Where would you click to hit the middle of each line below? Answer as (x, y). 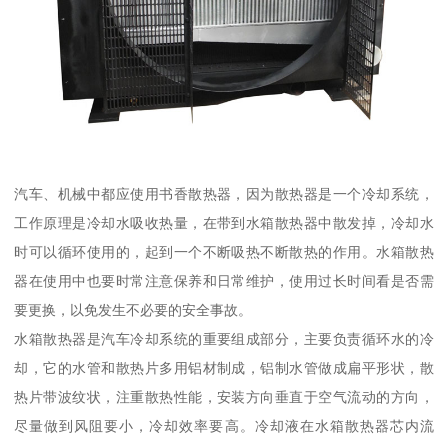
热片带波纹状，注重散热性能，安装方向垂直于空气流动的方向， (224, 397)
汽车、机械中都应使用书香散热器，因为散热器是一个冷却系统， (224, 194)
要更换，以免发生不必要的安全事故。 (133, 310)
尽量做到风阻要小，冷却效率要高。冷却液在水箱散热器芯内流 (224, 426)
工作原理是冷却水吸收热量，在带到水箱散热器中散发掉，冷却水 (224, 223)
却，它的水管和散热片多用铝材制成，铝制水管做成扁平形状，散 (224, 368)
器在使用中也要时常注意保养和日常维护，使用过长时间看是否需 (224, 281)
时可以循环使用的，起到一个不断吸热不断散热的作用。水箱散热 (224, 252)
